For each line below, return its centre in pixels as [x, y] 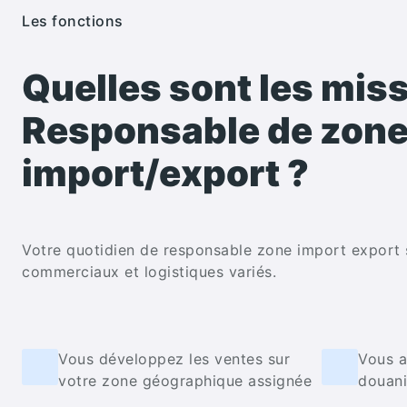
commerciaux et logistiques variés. [149, 271]
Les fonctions [73, 21]
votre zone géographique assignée [185, 380]
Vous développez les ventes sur [174, 358]
